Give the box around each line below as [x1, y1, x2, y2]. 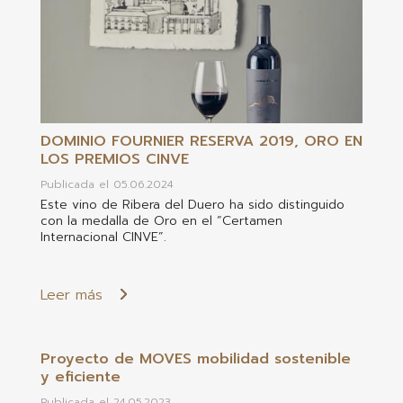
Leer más [40, 284, 103, 307]
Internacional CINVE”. [40, 228, 166, 247]
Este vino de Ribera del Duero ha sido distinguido [40, 195, 345, 215]
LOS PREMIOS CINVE [40, 148, 189, 171]
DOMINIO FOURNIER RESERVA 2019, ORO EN [40, 130, 363, 153]
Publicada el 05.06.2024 [40, 176, 174, 193]
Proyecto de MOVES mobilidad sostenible [40, 348, 351, 371]
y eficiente [40, 366, 121, 389]
